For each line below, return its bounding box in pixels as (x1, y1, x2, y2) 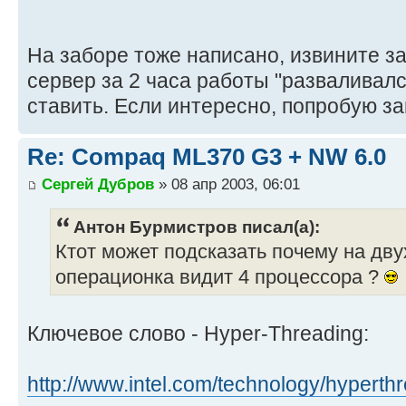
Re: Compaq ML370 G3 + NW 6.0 (27, 143, 386, 171)
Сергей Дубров (42, 174, 154, 193)
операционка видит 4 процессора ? (55, 266, 384, 288)
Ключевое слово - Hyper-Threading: (27, 321, 369, 345)
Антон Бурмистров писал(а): (73, 216, 320, 237)
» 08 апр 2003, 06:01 (154, 174, 300, 193)
